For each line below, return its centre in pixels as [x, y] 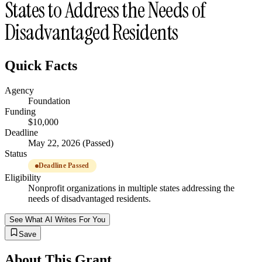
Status [16, 154]
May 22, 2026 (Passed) [71, 143]
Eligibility [23, 178]
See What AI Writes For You [57, 220]
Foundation [49, 101]
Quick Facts [41, 66]
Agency [19, 91]
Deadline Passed [64, 166]
